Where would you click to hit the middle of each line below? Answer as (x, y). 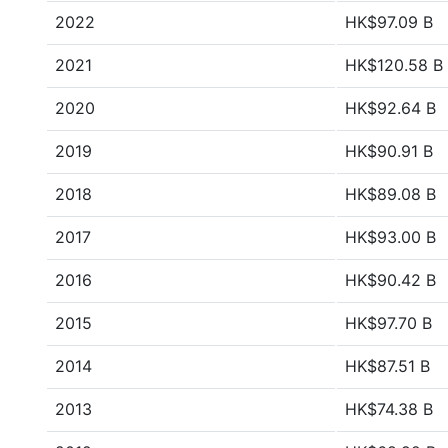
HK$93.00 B (390, 237)
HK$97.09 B (389, 22)
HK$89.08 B (390, 194)
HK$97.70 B (388, 323)
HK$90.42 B (390, 280)
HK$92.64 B (390, 108)
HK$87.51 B (387, 366)
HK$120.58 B (394, 65)
